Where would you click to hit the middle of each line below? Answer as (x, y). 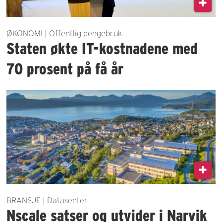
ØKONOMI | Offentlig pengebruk (64, 33)
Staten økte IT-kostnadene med (102, 48)
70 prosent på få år (65, 68)
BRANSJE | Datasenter (47, 200)
